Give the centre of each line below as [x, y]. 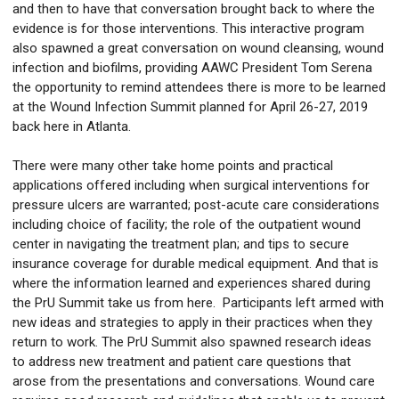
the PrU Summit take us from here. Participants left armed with [198, 303]
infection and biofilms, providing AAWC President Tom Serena [192, 68]
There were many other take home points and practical [173, 166]
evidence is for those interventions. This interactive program [188, 29]
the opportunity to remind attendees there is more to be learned [199, 88]
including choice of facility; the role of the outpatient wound [187, 225]
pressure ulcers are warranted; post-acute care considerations [196, 205]
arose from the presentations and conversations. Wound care [194, 382]
